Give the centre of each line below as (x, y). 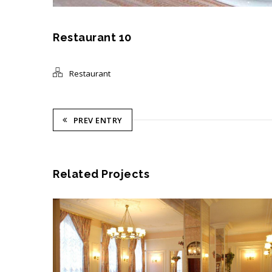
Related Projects (101, 174)
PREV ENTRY (98, 120)
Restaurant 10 (92, 37)
